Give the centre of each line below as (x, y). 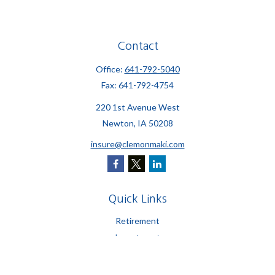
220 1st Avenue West (137, 107)
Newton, (119, 123)
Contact (137, 46)
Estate (137, 254)
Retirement (137, 221)
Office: (110, 69)
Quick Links (137, 199)
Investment (137, 237)
